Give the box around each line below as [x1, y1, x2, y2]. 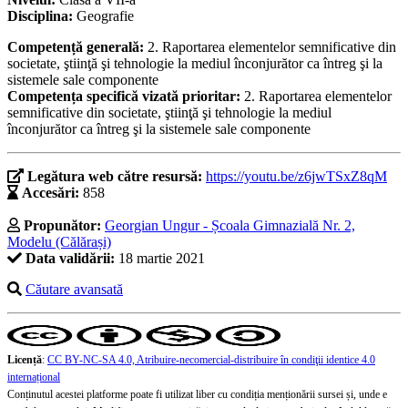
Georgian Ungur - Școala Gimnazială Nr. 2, [105, 218, 355, 234]
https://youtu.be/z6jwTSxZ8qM [206, 168, 387, 185]
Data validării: [25, 250, 115, 267]
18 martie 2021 [115, 250, 205, 267]
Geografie [76, 8, 134, 25]
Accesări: [22, 185, 79, 201]
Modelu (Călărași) [7, 234, 111, 250]
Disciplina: [7, 8, 76, 25]
